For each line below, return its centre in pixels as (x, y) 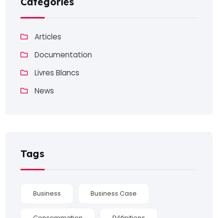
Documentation (64, 54)
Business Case (114, 193)
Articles (48, 36)
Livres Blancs (57, 73)
